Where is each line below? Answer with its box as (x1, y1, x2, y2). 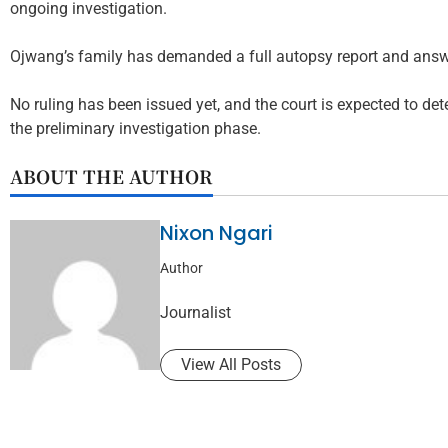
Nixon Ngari (160, 218, 273, 247)
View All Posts (181, 354, 281, 374)
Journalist (160, 302, 231, 322)
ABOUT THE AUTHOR (10, 162, 213, 189)
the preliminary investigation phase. (10, 118, 261, 138)
